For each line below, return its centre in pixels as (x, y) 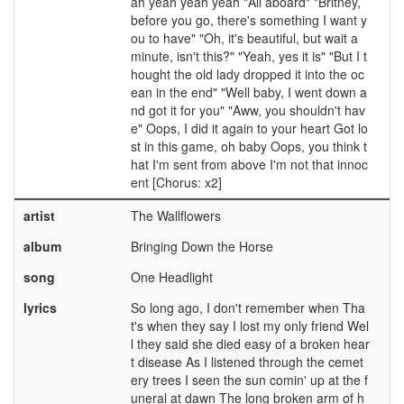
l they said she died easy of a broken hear (250, 344)
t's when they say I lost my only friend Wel (249, 326)
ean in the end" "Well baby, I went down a (248, 92)
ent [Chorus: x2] (176, 182)
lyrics (40, 308)
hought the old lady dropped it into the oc (247, 74)
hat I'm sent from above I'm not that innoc (249, 164)
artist (39, 216)
